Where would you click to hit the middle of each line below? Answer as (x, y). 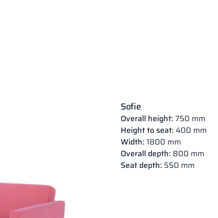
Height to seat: (147, 130)
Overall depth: (146, 154)
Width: (133, 142)
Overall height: (147, 118)
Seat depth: (141, 165)
